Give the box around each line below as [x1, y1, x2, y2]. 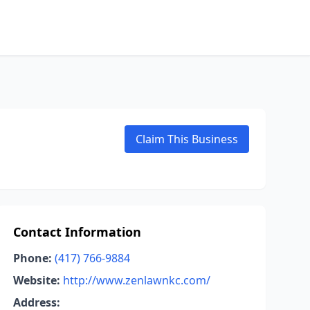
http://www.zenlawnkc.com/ [62, 273, 210, 288]
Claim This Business [136, 131, 238, 147]
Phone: [12, 250, 52, 266]
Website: [12, 273, 60, 288]
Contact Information [12, 224, 141, 240]
